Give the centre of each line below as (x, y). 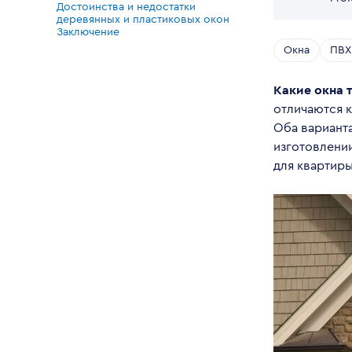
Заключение (88, 32)
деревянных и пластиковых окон (143, 20)
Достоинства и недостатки (126, 7)
